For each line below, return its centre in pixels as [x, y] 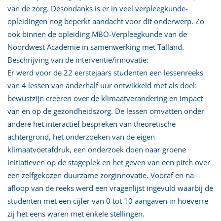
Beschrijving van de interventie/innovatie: [78, 59]
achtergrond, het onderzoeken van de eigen [81, 136]
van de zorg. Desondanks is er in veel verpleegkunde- [98, 8]
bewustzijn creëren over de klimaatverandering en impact [105, 98]
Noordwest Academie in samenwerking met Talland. [96, 47]
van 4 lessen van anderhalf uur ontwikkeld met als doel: [102, 85]
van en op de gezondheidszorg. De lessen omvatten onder [106, 111]
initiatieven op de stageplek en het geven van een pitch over [109, 162]
